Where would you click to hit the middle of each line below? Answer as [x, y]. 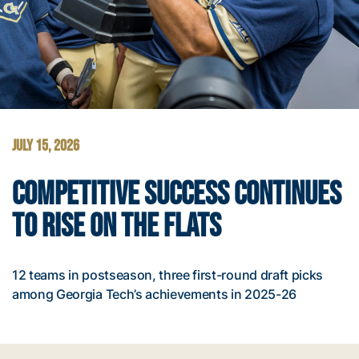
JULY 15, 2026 [46, 146]
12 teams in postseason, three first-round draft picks [168, 275]
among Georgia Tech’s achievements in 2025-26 [154, 294]
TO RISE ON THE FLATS [117, 227]
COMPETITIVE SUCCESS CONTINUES [177, 195]
